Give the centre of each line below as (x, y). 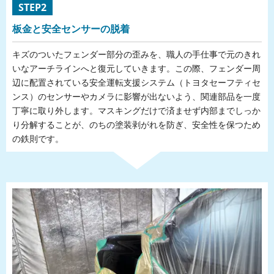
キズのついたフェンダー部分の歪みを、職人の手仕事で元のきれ (136, 54)
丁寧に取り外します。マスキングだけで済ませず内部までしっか (136, 110)
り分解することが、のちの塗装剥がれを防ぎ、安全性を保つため (136, 124)
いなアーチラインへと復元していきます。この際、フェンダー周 (136, 68)
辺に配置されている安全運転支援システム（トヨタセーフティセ (136, 82)
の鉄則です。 (38, 139)
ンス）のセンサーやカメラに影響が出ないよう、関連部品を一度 (136, 96)
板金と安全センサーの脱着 (71, 29)
